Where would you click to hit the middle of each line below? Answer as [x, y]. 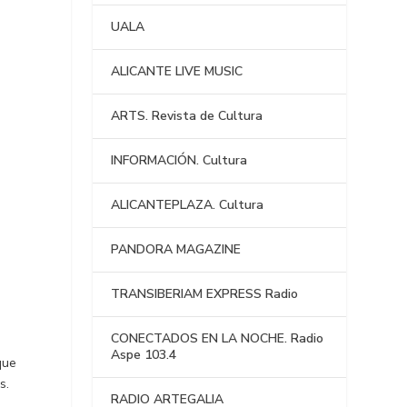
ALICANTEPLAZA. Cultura [188, 205]
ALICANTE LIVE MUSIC [177, 72]
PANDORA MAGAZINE [176, 250]
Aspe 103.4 [144, 355]
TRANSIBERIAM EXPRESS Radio [205, 294]
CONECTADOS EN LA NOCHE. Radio [218, 339]
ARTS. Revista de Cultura [187, 116]
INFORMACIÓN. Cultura [179, 161]
